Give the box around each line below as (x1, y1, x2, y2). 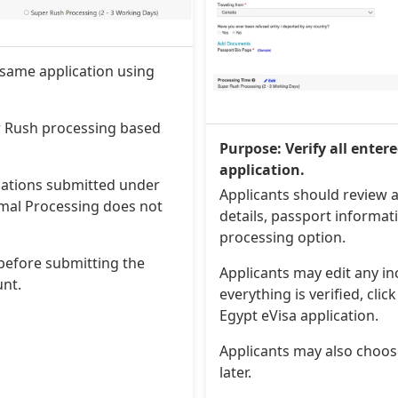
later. (219, 362, 251, 382)
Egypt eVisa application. (219, 305, 378, 325)
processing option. (219, 227, 346, 247)
